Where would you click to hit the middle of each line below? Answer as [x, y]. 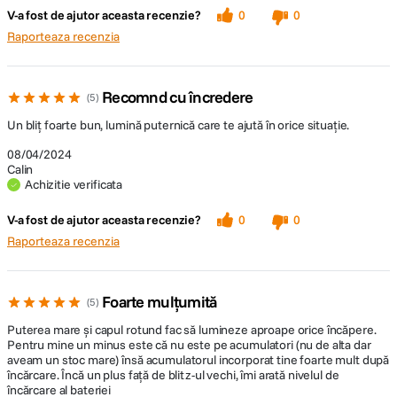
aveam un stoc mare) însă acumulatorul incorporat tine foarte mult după [198, 360]
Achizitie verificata [74, 184]
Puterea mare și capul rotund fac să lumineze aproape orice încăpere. [192, 330]
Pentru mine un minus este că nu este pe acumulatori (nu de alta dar [189, 345]
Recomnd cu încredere [178, 97]
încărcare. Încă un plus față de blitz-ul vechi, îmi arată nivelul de [173, 375]
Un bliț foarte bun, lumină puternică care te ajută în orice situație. [179, 125]
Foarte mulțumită [160, 302]
